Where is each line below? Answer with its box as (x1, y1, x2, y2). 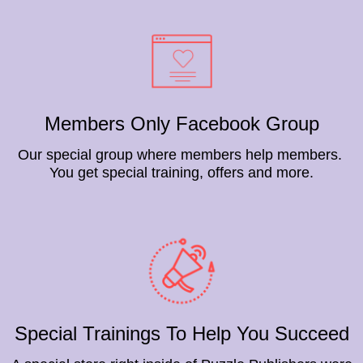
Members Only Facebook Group (44, 113, 319, 135)
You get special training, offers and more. (49, 164, 314, 181)
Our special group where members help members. (17, 147, 346, 164)
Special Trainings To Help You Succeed (14, 322, 349, 345)
